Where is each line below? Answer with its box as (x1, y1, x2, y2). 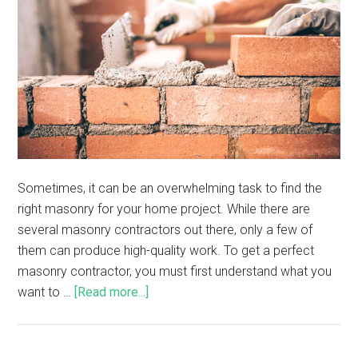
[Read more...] (74, 284, 149, 300)
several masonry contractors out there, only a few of (18, 222, 313, 237)
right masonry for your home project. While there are (18, 201, 311, 217)
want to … (18, 284, 75, 300)
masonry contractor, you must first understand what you (18, 264, 332, 279)
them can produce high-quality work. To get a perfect (18, 243, 315, 258)
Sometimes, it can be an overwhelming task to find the (18, 181, 323, 196)
